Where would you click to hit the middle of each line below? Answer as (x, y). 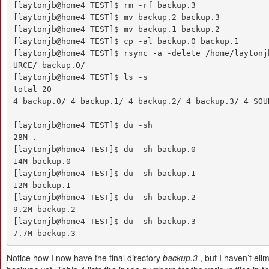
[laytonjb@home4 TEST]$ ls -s (80, 77)
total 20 (32, 89)
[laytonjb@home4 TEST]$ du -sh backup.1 (104, 173)
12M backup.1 (42, 185)
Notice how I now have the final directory (85, 258)
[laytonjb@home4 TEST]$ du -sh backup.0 (104, 149)
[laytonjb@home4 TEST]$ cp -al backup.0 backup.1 (126, 41)
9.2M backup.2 (44, 209)
